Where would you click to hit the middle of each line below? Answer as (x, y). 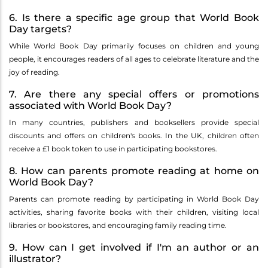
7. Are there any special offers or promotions (134, 95)
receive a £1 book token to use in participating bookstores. (113, 149)
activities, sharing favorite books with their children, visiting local (134, 212)
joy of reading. (34, 72)
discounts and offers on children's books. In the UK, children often (134, 136)
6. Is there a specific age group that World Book (134, 18)
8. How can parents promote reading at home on (134, 171)
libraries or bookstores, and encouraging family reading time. (118, 226)
